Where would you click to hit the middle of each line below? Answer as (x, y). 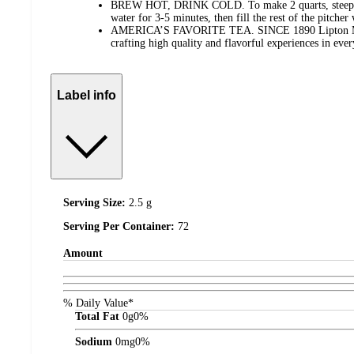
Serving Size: (96, 202)
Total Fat (97, 316)
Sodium (94, 341)
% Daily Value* (98, 303)
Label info (87, 95)
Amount (83, 254)
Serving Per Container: (121, 226)
